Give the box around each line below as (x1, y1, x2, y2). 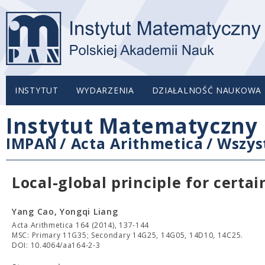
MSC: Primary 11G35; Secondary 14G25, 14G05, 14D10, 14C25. (12, 230, 243, 240)
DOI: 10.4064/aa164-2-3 (12, 240, 101, 250)
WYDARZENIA (76, 85, 134, 96)
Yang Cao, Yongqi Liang (12, 206, 118, 217)
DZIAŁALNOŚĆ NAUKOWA (151, 85, 261, 96)
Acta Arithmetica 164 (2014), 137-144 (12, 220, 150, 230)
